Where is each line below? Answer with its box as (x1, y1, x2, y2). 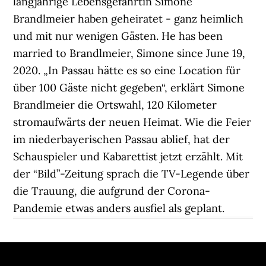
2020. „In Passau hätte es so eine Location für (13, 64, 241, 77)
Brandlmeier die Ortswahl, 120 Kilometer (13, 98, 217, 112)
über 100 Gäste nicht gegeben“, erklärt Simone (13, 81, 245, 94)
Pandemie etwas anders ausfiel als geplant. (13, 201, 225, 215)
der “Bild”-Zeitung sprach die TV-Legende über (13, 167, 250, 180)
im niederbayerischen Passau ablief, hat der (13, 132, 230, 146)
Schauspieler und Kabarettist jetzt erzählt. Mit (13, 150, 243, 163)
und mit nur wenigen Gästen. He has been (13, 29, 223, 43)
